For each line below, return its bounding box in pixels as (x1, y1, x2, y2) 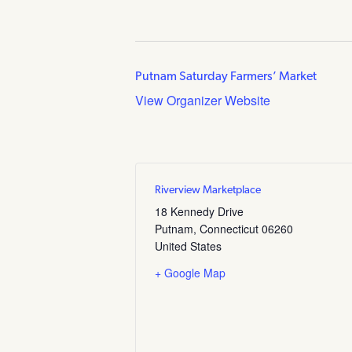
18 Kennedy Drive (155, 203, 244, 220)
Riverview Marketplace (155, 185, 261, 197)
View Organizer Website (135, 91, 270, 110)
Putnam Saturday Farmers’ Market (135, 71, 317, 84)
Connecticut (200, 221, 258, 237)
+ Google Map (155, 265, 225, 281)
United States (155, 238, 222, 255)
